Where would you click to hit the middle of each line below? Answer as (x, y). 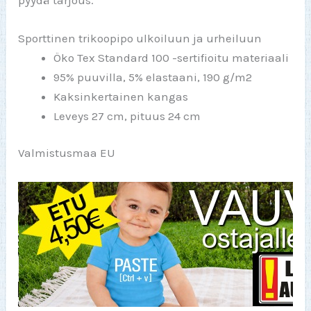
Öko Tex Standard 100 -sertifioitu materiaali (171, 57)
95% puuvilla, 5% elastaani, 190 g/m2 (153, 77)
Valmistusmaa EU (67, 153)
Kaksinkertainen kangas (121, 96)
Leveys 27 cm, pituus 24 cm (127, 116)
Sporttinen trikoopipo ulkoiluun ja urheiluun (140, 38)
